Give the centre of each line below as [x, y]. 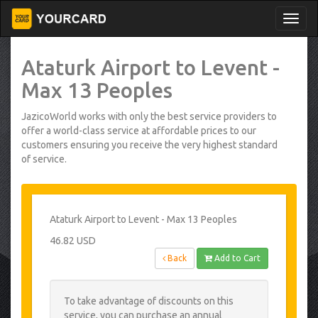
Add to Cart [236, 258]
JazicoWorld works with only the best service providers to [149, 116]
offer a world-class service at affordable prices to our [139, 131]
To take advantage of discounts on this [149, 301]
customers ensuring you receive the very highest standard [149, 145]
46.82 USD [73, 241]
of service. [44, 159]
